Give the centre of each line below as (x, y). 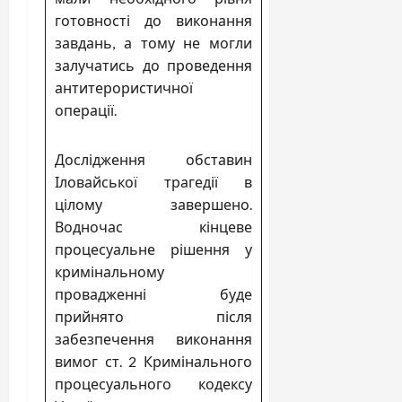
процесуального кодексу (153, 383)
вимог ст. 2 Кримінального (153, 361)
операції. (86, 109)
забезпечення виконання (153, 338)
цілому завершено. (153, 204)
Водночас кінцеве (153, 226)
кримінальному (109, 271)
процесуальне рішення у (153, 249)
